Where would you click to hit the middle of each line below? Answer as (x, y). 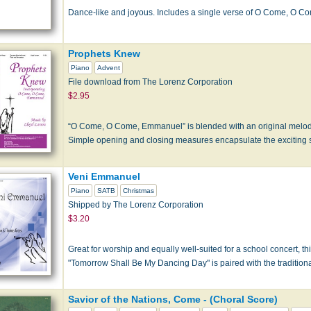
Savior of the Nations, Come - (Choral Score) (173, 299)
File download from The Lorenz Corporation (150, 82)
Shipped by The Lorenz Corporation (136, 204)
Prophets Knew (104, 53)
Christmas (138, 190)
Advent (109, 67)
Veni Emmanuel (104, 176)
